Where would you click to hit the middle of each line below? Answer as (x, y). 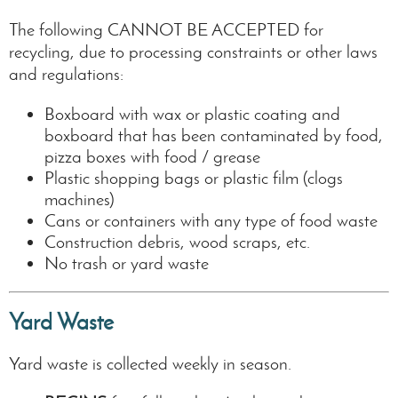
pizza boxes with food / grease (152, 157)
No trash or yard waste (127, 263)
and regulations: (66, 74)
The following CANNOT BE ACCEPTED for (166, 30)
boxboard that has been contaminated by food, (214, 135)
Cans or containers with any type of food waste (211, 221)
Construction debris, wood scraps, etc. (177, 242)
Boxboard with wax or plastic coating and (192, 114)
